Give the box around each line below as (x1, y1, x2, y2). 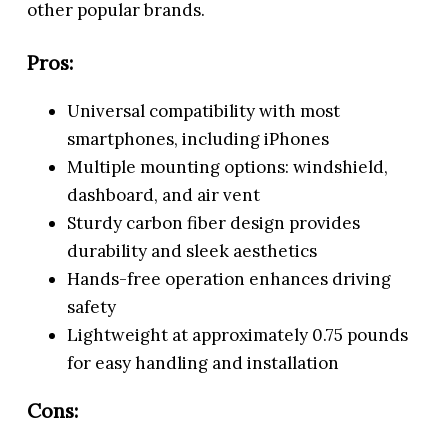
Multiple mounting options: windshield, (67, 156, 389, 179)
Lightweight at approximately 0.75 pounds (67, 324, 409, 347)
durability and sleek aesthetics (67, 240, 318, 263)
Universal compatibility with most (67, 100, 341, 123)
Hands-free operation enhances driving (67, 268, 392, 291)
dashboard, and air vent (67, 184, 261, 207)
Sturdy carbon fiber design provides (67, 212, 361, 235)
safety (67, 296, 117, 319)
